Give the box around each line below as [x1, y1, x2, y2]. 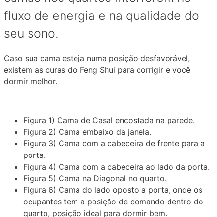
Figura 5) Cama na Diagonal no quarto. [23, 173, 167, 184]
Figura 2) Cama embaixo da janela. [23, 127, 151, 137]
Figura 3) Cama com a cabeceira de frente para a [23, 139, 205, 149]
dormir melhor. [4, 77, 57, 87]
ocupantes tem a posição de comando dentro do [23, 197, 203, 207]
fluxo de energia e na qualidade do [4, 8, 199, 23]
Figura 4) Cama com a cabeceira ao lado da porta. [23, 162, 210, 172]
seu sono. [4, 26, 59, 41]
